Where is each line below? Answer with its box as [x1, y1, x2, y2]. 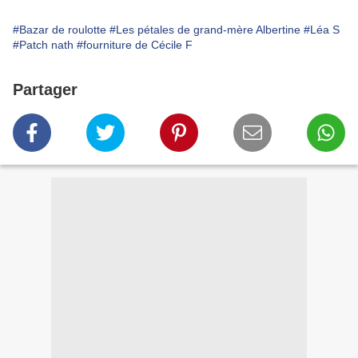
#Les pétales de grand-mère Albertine [109, 23, 300, 37]
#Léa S [304, 23, 340, 37]
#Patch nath [13, 38, 74, 52]
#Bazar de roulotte [13, 23, 106, 37]
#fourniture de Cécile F [77, 38, 193, 52]
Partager [13, 81, 78, 99]
